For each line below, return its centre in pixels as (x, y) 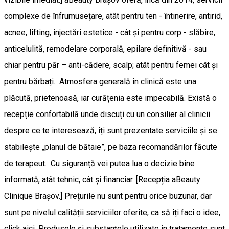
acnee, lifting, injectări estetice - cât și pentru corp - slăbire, (110, 32)
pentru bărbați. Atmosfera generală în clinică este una (100, 81)
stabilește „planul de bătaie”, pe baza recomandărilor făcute (111, 147)
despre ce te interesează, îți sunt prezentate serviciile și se (111, 130)
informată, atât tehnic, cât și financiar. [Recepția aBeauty (102, 179)
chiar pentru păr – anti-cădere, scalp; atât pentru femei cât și (111, 65)
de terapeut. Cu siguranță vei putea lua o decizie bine (99, 163)
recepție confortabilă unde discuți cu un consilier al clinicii (107, 114)
